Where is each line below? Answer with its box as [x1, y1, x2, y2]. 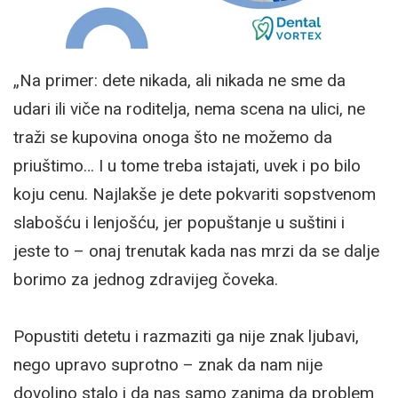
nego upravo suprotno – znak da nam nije [13, 354, 322, 375]
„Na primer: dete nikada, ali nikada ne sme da [13, 69, 346, 91]
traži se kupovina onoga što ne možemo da [13, 126, 332, 147]
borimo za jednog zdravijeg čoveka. [13, 268, 278, 290]
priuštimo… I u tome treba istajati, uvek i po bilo [13, 155, 361, 176]
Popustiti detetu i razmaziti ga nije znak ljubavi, [13, 325, 359, 346]
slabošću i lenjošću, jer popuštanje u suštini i [13, 211, 345, 233]
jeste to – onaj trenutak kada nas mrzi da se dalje [13, 240, 379, 261]
